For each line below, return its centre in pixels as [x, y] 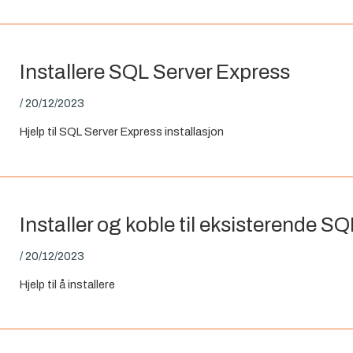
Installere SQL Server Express [155, 71]
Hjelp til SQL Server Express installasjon [122, 132]
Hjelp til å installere [68, 285]
